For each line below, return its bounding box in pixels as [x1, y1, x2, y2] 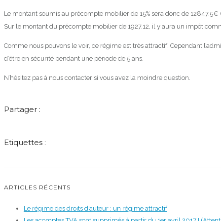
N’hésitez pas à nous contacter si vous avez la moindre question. [4, 74, 190, 82]
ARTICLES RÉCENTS [4, 184, 71, 191]
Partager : [4, 105, 40, 114]
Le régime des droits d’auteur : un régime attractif [24, 205, 167, 213]
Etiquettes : [4, 138, 46, 147]
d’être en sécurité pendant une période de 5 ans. [4, 55, 144, 63]
